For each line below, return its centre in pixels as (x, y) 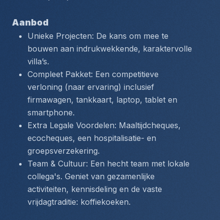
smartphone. (51, 112)
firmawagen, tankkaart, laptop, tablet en (102, 100)
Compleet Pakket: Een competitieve (93, 74)
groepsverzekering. (64, 151)
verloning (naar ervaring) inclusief (91, 87)
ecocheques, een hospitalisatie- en (92, 138)
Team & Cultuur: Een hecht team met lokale (109, 164)
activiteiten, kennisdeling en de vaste (95, 189)
